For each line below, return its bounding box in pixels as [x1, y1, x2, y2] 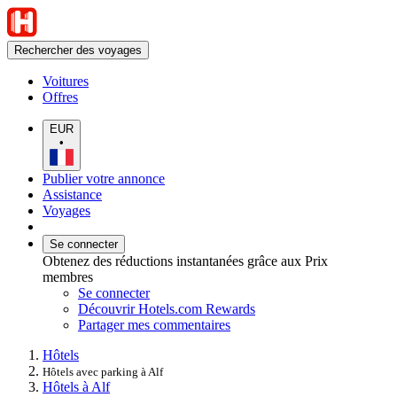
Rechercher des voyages [14, 43, 142, 57]
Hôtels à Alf [43, 378, 110, 394]
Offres [43, 90, 78, 105]
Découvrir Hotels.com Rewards [78, 300, 255, 316]
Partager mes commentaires [78, 316, 230, 332]
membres [43, 269, 93, 284]
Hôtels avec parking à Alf [43, 364, 163, 378]
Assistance [43, 186, 102, 202]
